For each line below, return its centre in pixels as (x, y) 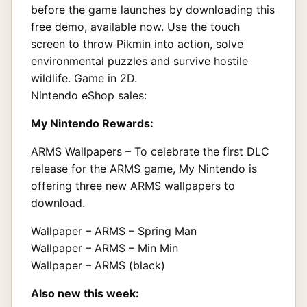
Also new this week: (85, 293)
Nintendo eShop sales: (89, 95)
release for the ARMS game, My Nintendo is (144, 168)
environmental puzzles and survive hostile (139, 61)
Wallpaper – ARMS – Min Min (105, 248)
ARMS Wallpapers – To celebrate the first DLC (150, 151)
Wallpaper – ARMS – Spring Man (114, 231)
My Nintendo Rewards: (92, 123)
